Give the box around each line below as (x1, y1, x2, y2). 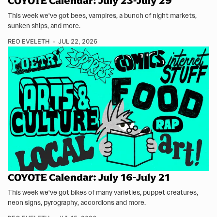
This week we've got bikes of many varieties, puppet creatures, (8, 188, 198, 197)
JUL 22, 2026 (58, 38, 97, 46)
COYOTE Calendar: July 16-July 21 (8, 171, 170, 184)
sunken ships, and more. (8, 21, 80, 31)
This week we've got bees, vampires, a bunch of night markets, (8, 11, 197, 20)
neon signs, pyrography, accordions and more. (8, 198, 146, 207)
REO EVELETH (8, 38, 50, 46)
